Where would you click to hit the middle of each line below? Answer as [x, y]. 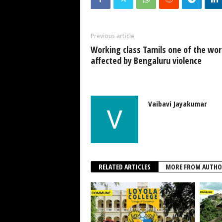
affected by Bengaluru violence [146, 60]
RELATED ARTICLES [124, 167]
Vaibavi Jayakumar [177, 104]
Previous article [112, 36]
